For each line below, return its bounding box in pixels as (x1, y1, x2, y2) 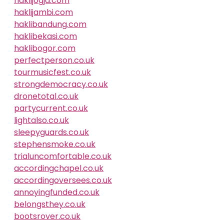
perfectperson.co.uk (14, 54, 94, 66)
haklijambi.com (14, 6, 73, 18)
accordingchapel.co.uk (14, 162, 103, 174)
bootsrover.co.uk (14, 210, 80, 222)
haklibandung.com (14, 18, 86, 30)
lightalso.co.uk (14, 114, 69, 126)
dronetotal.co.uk (14, 90, 78, 102)
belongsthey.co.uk (14, 198, 85, 210)
